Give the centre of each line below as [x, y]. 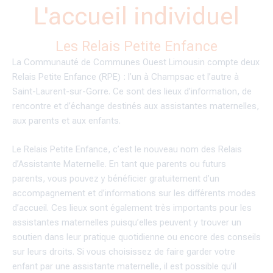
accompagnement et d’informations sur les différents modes [134, 193]
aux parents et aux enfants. [68, 120]
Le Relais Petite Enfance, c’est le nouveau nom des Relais [127, 150]
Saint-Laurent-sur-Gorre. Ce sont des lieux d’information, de [132, 91]
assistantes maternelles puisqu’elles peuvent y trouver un [127, 223]
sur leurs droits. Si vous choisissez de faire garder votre [124, 252]
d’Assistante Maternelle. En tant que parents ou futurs [119, 164]
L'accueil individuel [136, 16]
